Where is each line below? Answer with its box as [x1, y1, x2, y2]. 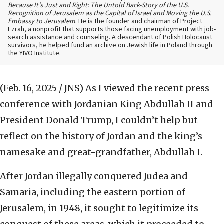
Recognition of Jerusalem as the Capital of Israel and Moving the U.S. [8, 8, 211, 19]
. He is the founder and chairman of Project [75, 16, 202, 27]
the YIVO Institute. [8, 48, 61, 59]
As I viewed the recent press [85, 82, 209, 94]
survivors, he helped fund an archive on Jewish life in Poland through [8, 40, 212, 51]
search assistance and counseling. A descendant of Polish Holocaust [8, 32, 212, 43]
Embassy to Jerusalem [8, 16, 75, 27]
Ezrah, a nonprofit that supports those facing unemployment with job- [8, 24, 216, 35]
